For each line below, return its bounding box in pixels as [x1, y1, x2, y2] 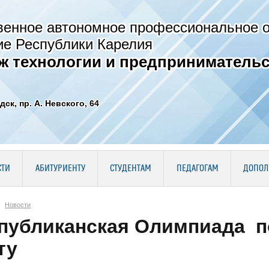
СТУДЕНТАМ [110, 164, 151, 174]
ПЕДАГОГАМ [176, 164, 219, 174]
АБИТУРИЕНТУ [35, 164, 85, 174]
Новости [5, 201, 31, 208]
